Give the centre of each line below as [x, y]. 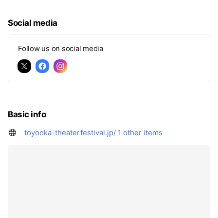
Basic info [27, 114]
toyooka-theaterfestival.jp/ [70, 132]
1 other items [140, 132]
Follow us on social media [61, 48]
